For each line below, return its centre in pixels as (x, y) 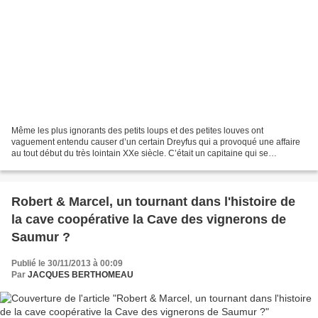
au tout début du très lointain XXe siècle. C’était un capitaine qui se (140, 153)
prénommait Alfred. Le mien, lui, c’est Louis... (97, 164)
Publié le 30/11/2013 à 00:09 (67, 263)
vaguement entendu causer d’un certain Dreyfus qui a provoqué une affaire (156, 142)
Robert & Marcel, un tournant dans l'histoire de (153, 201)
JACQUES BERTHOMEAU (81, 274)
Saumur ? (41, 237)
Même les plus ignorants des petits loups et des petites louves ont (137, 130)
